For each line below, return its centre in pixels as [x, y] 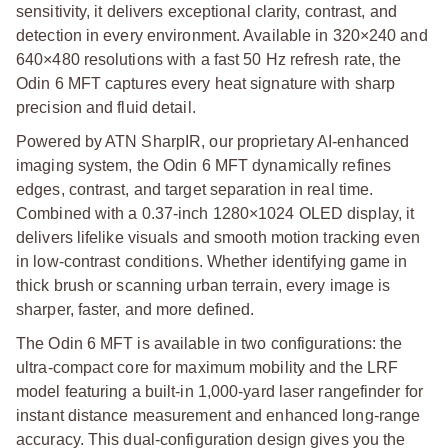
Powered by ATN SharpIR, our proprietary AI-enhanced [213, 141]
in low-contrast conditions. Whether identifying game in [212, 261]
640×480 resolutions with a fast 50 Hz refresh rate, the [209, 59]
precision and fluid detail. [106, 107]
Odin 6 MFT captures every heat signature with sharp [206, 83]
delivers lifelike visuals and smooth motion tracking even [218, 237]
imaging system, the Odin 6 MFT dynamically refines [204, 165]
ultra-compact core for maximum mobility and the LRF [207, 367]
